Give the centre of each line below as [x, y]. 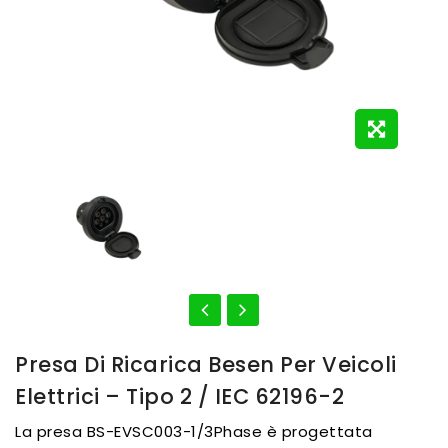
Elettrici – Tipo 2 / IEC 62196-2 [179, 396]
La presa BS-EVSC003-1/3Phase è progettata [194, 431]
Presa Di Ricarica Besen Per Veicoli [206, 364]
